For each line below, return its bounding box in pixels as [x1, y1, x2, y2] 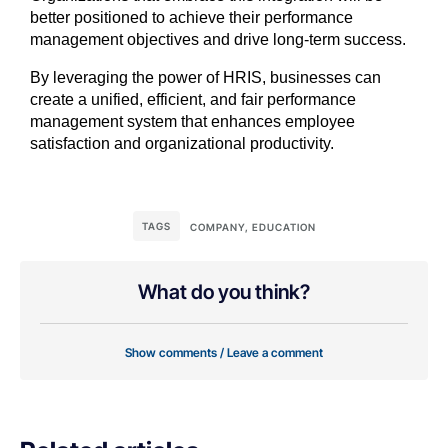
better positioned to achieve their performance [30, 9, 353, 27]
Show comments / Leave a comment [125, 345, 323, 361]
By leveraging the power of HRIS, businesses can [30, 69, 381, 87]
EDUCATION [251, 221, 316, 234]
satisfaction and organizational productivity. [30, 135, 334, 153]
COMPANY [189, 221, 245, 234]
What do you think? [138, 280, 310, 305]
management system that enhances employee [30, 113, 355, 131]
